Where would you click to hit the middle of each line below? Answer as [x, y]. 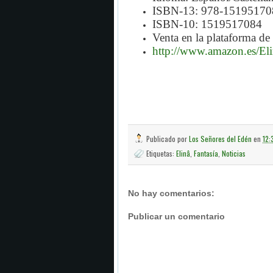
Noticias [234, 154]
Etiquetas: [161, 154]
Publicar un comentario [176, 217]
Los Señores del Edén [221, 139]
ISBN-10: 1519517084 [207, 24]
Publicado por [168, 139]
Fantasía [206, 154]
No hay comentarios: [171, 193]
